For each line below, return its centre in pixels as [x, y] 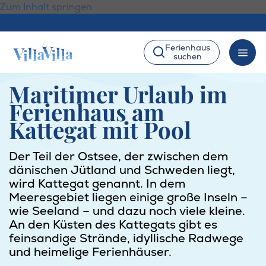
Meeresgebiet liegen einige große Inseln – [128, 197]
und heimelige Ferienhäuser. [90, 252]
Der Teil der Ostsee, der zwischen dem [118, 156]
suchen [188, 56]
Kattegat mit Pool [100, 129]
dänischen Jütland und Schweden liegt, [122, 170]
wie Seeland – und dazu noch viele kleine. [127, 211]
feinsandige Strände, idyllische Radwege [126, 238]
